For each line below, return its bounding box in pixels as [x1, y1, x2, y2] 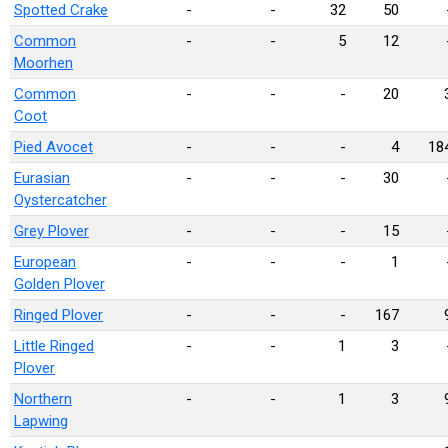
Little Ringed [14, 337, 94, 355]
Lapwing [14, 412, 68, 430]
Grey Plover [14, 222, 89, 240]
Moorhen [14, 54, 73, 72]
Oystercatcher [14, 191, 107, 209]
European [14, 253, 76, 271]
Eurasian [14, 169, 70, 187]
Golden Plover [14, 275, 105, 293]
